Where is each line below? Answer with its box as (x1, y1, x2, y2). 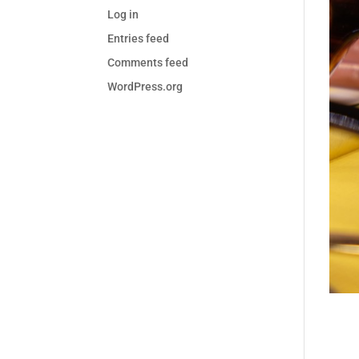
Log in (107, 8, 139, 21)
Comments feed (107, 56, 189, 69)
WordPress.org (107, 80, 184, 93)
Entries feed (107, 32, 170, 45)
